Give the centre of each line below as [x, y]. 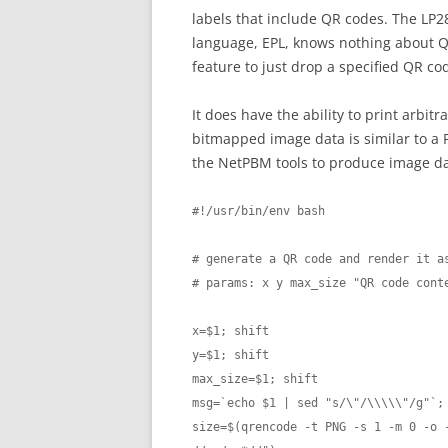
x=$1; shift [230, 331]
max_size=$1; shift [255, 379]
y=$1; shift [230, 355]
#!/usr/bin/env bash [258, 211]
